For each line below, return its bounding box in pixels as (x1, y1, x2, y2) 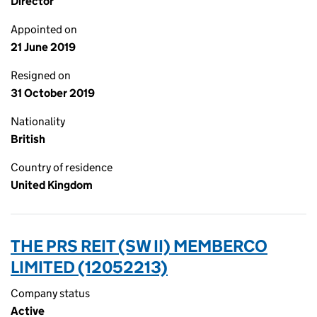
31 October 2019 (11, 86, 95, 100)
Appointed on (11, 23, 77, 36)
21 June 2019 (11, 40, 76, 54)
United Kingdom (11, 178, 93, 192)
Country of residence (11, 161, 113, 174)
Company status (11, 287, 90, 300)
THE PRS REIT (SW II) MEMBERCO (11, 236, 267, 256)
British (11, 132, 45, 146)
